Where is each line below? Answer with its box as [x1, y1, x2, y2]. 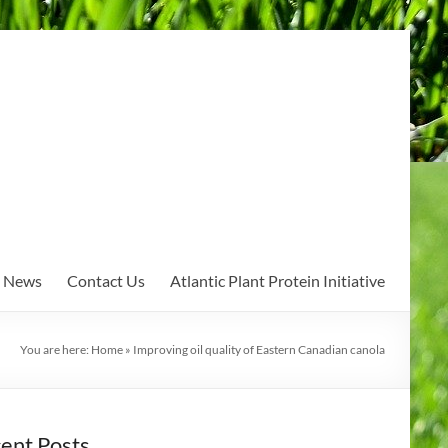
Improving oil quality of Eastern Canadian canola [133, 342, 385, 357]
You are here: [20, 342, 91, 357]
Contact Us [67, 271, 145, 290]
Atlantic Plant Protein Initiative [170, 271, 385, 290]
